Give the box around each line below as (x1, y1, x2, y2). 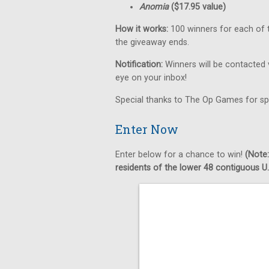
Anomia (139, 2, 169, 12)
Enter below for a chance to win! (115, 150, 245, 160)
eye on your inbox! (115, 73, 187, 83)
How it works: (115, 24, 168, 34)
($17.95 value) (169, 2, 226, 12)
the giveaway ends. (115, 37, 189, 47)
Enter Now (115, 121, 178, 137)
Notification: (115, 59, 163, 70)
